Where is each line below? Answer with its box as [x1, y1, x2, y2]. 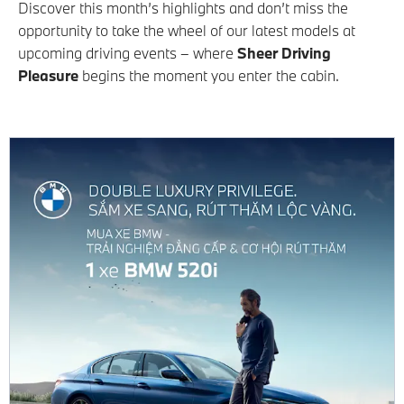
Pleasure [18, 66, 78, 85]
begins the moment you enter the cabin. [78, 66, 339, 85]
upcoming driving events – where [18, 43, 237, 62]
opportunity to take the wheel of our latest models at [18, 21, 355, 40]
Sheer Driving [237, 43, 331, 62]
